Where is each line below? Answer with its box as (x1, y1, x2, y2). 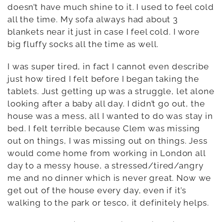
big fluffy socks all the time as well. (7, 39, 159, 49)
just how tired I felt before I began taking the (7, 73, 199, 84)
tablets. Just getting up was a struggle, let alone (7, 86, 215, 96)
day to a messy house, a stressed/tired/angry (7, 160, 204, 170)
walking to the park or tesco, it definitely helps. (7, 197, 209, 208)
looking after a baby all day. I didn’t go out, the (7, 98, 205, 109)
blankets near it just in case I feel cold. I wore (7, 26, 200, 37)
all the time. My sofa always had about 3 (7, 14, 178, 24)
